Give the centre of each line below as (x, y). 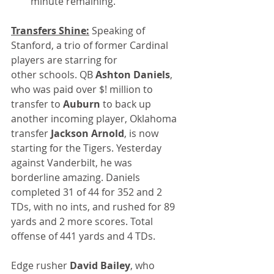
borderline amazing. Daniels (77, 178)
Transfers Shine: (50, 31)
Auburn (82, 104)
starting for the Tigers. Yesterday (87, 148)
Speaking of (118, 31)
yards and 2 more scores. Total (83, 222)
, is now (143, 134)
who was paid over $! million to (83, 90)
